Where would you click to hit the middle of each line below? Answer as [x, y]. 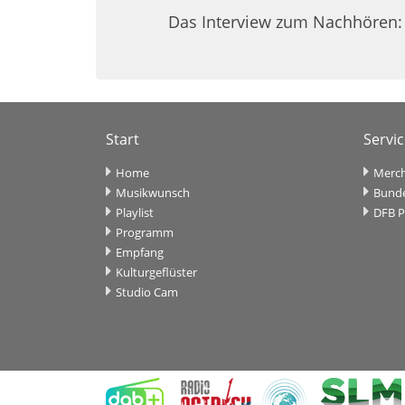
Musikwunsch [153, 192]
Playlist [135, 212]
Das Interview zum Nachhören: [285, 21]
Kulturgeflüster [156, 272]
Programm [145, 232]
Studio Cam [147, 292]
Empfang [140, 252]
